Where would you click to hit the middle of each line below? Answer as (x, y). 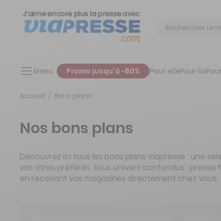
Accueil (32, 95)
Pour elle (165, 71)
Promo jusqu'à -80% (103, 71)
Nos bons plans (76, 128)
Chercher (171, 23)
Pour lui (193, 71)
